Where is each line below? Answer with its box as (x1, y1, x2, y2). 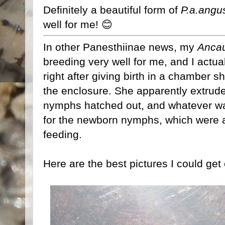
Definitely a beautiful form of (43, 4, 181, 16)
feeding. (43, 128, 82, 140)
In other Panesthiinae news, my (43, 41, 197, 53)
